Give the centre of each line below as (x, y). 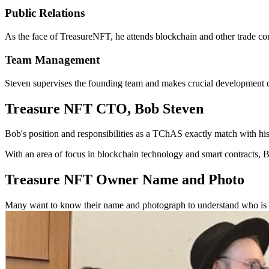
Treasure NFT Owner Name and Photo (125, 180)
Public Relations (45, 13)
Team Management (52, 59)
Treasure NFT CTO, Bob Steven (104, 108)
